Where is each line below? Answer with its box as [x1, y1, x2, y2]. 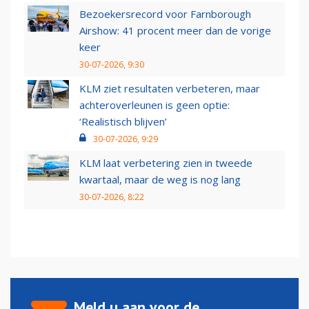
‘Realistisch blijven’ [79, 114, 167, 129]
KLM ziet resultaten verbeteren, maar [79, 81, 260, 96]
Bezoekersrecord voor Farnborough [79, 7, 251, 21]
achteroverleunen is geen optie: [79, 98, 230, 112]
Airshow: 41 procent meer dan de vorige [79, 23, 271, 38]
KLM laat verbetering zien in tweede [79, 156, 252, 170]
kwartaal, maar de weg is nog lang [79, 172, 241, 187]
